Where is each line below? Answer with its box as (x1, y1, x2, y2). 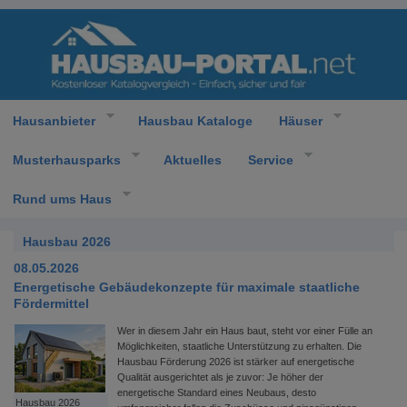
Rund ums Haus (13, 191, 112, 206)
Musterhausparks (13, 152, 121, 167)
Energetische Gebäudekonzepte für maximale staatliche (14, 280, 360, 294)
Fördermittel (14, 296, 89, 311)
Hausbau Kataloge (137, 113, 253, 128)
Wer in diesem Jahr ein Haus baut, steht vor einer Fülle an (117, 325, 372, 336)
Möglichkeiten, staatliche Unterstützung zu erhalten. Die (117, 341, 362, 352)
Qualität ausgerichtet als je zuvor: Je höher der (117, 372, 323, 382)
